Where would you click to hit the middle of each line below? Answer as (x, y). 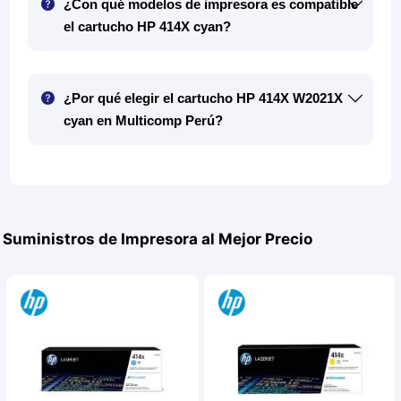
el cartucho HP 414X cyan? (148, 27)
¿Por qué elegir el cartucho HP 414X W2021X (179, 98)
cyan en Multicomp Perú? (144, 121)
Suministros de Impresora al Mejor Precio (158, 239)
